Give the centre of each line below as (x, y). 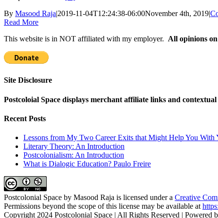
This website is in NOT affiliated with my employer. (86, 39)
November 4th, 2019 (177, 14)
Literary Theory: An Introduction (74, 146)
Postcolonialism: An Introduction (74, 155)
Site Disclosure (28, 80)
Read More (21, 22)
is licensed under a (145, 198)
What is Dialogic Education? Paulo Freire (87, 164)
